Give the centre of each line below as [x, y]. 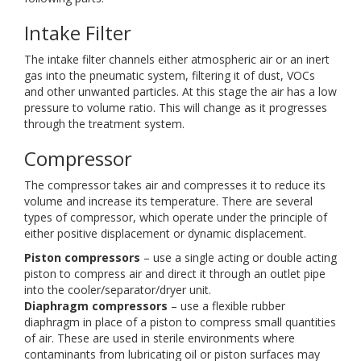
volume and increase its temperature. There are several [168, 201]
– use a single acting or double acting [239, 257]
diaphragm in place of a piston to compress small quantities [180, 322]
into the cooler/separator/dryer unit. [118, 290]
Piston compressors [82, 257]
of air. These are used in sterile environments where [160, 338]
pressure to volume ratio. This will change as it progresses [176, 108]
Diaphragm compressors [96, 306]
